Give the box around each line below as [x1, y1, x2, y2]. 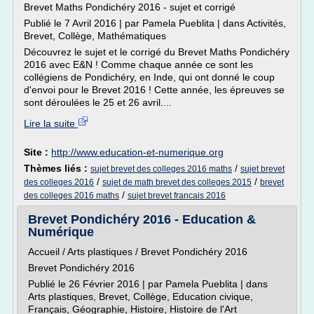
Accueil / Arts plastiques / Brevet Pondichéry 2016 [28, 246, 247, 257]
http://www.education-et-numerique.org [51, 146, 224, 158]
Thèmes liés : [24, 163, 90, 174]
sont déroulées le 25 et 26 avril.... [24, 97, 172, 108]
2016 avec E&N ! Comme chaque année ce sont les [24, 59, 253, 70]
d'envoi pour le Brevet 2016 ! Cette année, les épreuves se [24, 84, 285, 95]
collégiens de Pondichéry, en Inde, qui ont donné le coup [24, 71, 275, 83]
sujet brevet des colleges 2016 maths [90, 164, 232, 174]
